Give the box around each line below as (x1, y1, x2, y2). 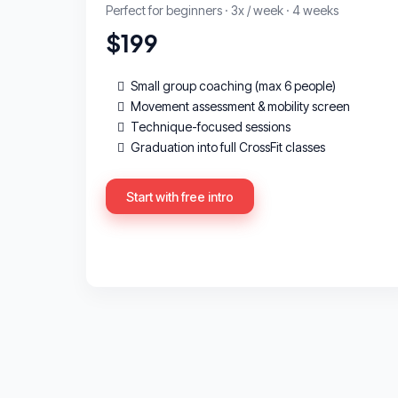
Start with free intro (126, 188, 234, 204)
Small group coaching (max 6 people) (131, 77, 336, 93)
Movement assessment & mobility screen (131, 98, 350, 114)
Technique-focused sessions (131, 118, 291, 134)
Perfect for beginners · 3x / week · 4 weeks (106, 2, 338, 18)
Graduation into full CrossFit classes (131, 139, 325, 155)
